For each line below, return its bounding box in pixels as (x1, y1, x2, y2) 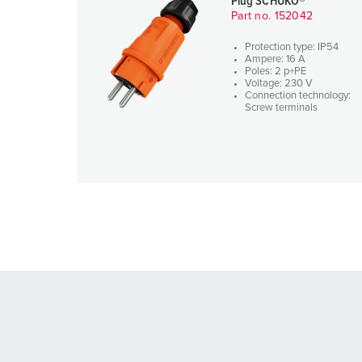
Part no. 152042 (231, 11, 314, 22)
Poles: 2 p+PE (245, 66, 306, 77)
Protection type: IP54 (245, 42, 339, 53)
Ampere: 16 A (245, 54, 305, 65)
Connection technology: (245, 90, 351, 101)
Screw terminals (245, 103, 318, 113)
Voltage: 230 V (245, 78, 313, 89)
